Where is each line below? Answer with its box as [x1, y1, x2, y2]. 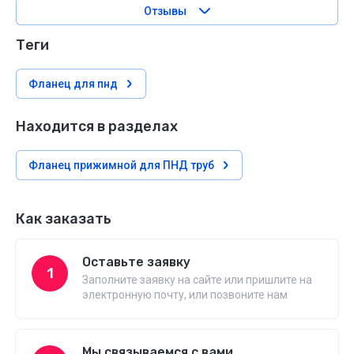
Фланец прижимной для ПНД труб [28, 159, 214, 171]
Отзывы [144, 5, 186, 17]
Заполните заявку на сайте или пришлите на [82, 273, 312, 286]
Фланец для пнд [28, 77, 118, 90]
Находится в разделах [16, 118, 178, 135]
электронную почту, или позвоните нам [82, 288, 288, 301]
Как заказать [16, 210, 111, 228]
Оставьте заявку [82, 254, 190, 269]
